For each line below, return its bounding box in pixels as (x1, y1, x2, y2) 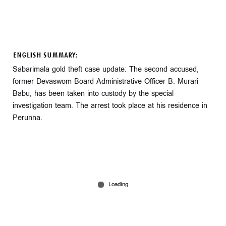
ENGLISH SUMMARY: (13, 49, 78, 61)
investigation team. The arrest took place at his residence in (13, 100, 207, 111)
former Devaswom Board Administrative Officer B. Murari (13, 76, 198, 87)
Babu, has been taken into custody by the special (13, 88, 174, 99)
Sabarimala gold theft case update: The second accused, (13, 64, 199, 75)
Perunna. (13, 112, 42, 123)
